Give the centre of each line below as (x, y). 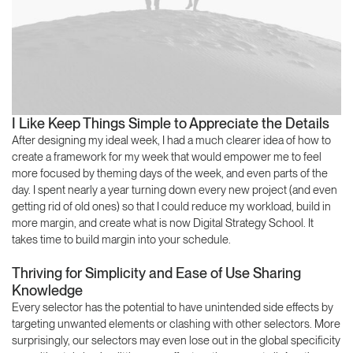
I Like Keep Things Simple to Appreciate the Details (171, 123)
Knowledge (47, 290)
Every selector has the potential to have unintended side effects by (173, 307)
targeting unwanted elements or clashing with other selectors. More (176, 323)
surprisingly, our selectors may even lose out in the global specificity (176, 340)
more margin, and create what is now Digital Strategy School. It (163, 223)
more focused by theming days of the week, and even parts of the (170, 173)
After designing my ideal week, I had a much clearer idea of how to (171, 140)
